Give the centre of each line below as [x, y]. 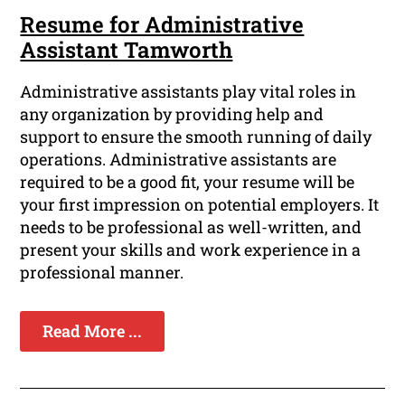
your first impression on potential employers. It [200, 205]
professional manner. [102, 273]
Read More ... [93, 331]
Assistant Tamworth [127, 50]
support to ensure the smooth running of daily [196, 137]
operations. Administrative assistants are [179, 160]
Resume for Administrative [162, 25]
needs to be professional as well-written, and [191, 227]
